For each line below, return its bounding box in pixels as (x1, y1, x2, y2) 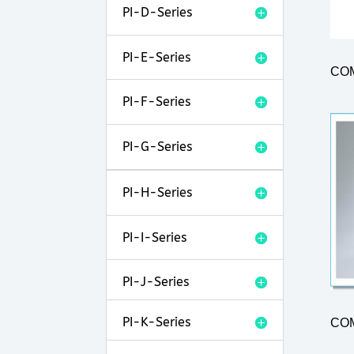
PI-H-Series (122, 184, 193, 200)
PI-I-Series (122, 229, 187, 245)
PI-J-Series (122, 273, 190, 289)
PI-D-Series (122, 4, 193, 20)
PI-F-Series (122, 93, 191, 109)
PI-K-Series (122, 314, 191, 330)
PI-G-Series (122, 138, 193, 154)
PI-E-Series (122, 49, 191, 65)
